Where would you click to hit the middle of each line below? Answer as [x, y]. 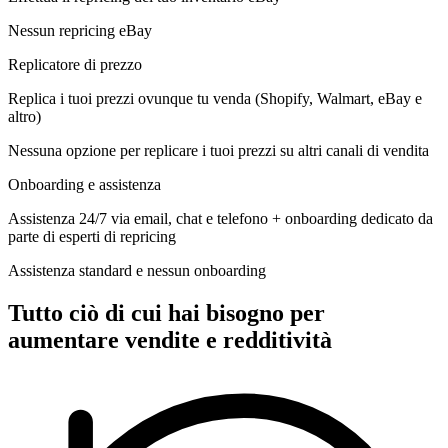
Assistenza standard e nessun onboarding [137, 270]
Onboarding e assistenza [84, 184]
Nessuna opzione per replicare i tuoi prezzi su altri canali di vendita [218, 150]
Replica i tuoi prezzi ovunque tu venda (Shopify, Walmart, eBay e [215, 98]
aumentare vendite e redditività [170, 339]
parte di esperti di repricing [92, 236]
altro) [24, 116]
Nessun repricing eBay [80, 30]
